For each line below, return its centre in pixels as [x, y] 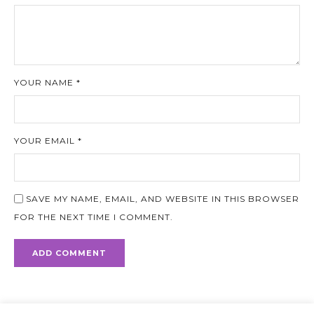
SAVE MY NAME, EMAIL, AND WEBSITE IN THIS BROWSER [163, 198]
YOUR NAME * [47, 82]
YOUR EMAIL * [48, 140]
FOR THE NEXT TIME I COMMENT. [94, 217]
